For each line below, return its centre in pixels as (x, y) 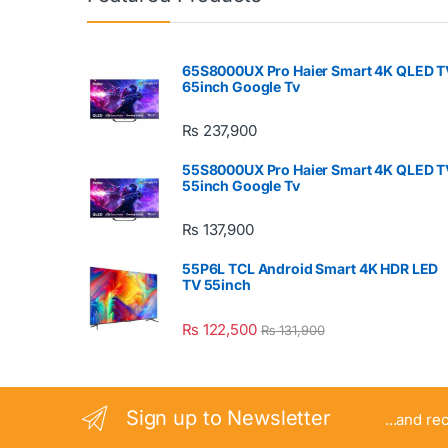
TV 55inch (216, 285)
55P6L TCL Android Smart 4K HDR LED (310, 269)
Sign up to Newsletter (228, 418)
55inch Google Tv (241, 186)
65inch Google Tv (241, 86)
